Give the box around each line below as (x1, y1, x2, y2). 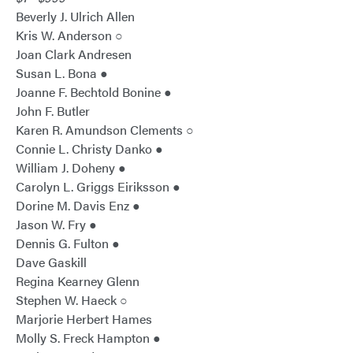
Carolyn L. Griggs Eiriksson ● (16, 177, 180, 196)
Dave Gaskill (16, 253, 87, 272)
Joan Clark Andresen (16, 45, 132, 64)
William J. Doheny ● (16, 158, 126, 177)
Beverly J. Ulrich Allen (16, 7, 135, 26)
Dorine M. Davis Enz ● (16, 196, 140, 215)
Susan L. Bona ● (16, 64, 108, 83)
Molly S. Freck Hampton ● (16, 329, 161, 347)
